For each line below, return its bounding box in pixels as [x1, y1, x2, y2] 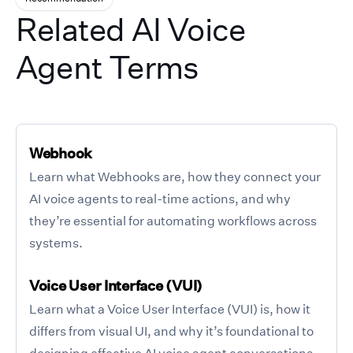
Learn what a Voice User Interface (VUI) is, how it [29, 300, 310, 317]
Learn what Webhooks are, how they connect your [29, 168, 321, 184]
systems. [29, 234, 83, 251]
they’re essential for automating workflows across [29, 212, 317, 229]
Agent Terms [16, 46, 199, 87]
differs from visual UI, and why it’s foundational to [29, 322, 314, 339]
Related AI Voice [16, 9, 246, 49]
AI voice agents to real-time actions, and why [29, 190, 291, 206]
